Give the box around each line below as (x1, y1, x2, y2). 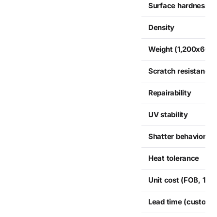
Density (148, 22, 175, 32)
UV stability (148, 109, 188, 119)
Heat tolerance (148, 153, 200, 163)
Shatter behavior (148, 131, 206, 141)
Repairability (148, 88, 191, 97)
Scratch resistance (148, 66, 214, 76)
